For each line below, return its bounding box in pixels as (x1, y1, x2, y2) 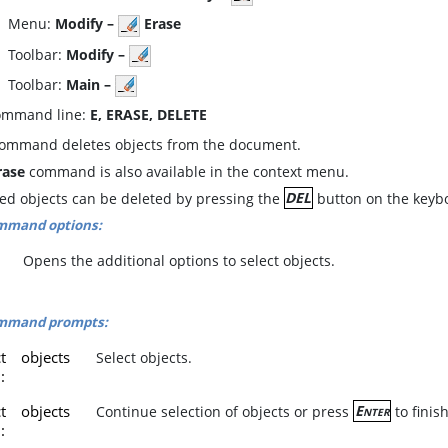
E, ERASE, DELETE (90, 105, 207, 124)
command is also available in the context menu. (25, 161, 349, 181)
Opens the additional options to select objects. (23, 250, 336, 270)
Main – (66, 74, 111, 94)
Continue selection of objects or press (96, 401, 354, 421)
